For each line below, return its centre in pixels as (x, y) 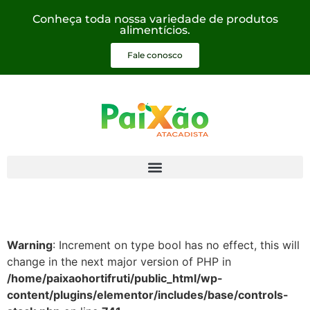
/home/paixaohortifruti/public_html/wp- (115, 278)
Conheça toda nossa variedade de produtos (155, 19)
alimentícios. (155, 30)
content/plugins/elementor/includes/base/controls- (148, 295)
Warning (30, 245)
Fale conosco (155, 55)
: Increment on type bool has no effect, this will (176, 245)
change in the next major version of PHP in (119, 262)
